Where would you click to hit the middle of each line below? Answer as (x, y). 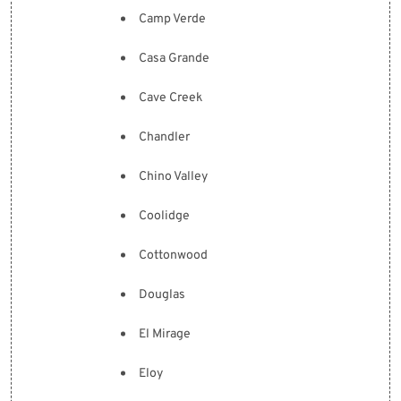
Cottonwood (173, 256)
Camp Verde (172, 19)
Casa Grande (174, 59)
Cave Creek (171, 98)
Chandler (164, 137)
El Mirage (165, 334)
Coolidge (164, 216)
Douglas (162, 295)
